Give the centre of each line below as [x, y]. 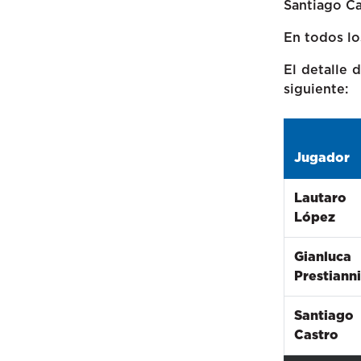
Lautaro [320, 198]
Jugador [322, 158]
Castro [316, 335]
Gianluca [322, 257]
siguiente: [315, 89]
